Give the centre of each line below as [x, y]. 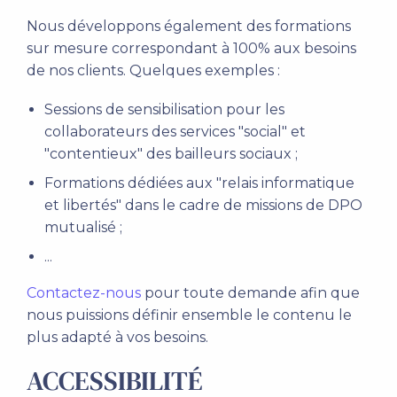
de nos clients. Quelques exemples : [153, 70]
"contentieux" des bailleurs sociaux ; [171, 154]
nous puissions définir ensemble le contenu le [189, 315]
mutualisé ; [83, 227]
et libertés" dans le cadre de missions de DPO [203, 205]
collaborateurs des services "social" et [175, 132]
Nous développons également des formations [189, 26]
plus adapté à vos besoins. [117, 337]
